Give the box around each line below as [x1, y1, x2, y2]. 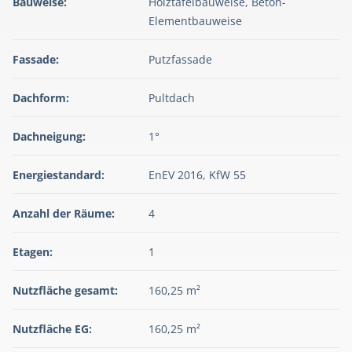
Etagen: [13, 244, 53, 260]
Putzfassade [148, 52, 213, 68]
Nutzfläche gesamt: [13, 283, 118, 299]
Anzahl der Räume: [13, 206, 115, 222]
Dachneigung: [13, 129, 86, 145]
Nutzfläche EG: [13, 321, 92, 337]
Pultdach [148, 90, 196, 106]
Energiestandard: [13, 167, 104, 183]
